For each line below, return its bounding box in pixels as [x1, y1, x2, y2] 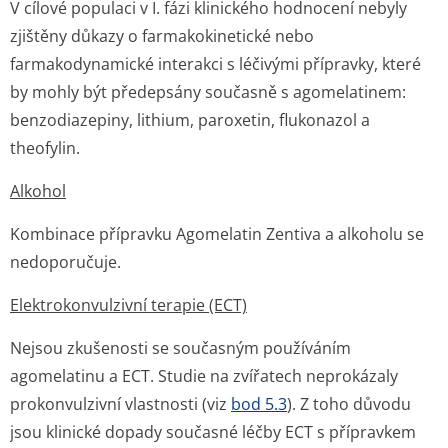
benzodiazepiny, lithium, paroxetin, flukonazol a [10, 109, 370, 131]
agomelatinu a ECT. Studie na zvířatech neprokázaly [10, 365, 398, 387]
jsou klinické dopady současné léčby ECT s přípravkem [10, 421, 416, 443]
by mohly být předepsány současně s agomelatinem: [10, 81, 406, 103]
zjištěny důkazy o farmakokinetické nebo [10, 25, 314, 47]
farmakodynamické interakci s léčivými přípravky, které [10, 53, 421, 75]
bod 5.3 [231, 393, 287, 415]
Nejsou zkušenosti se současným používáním [10, 337, 351, 359]
